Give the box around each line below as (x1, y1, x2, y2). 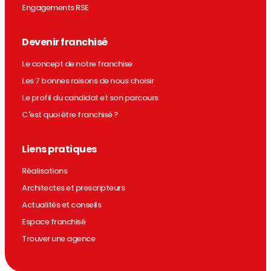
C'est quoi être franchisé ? (22, 109, 119, 121)
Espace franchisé (22, 216, 85, 228)
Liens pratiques (22, 142, 97, 157)
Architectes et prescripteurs (22, 182, 125, 194)
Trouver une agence (22, 233, 95, 245)
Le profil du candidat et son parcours (22, 92, 158, 104)
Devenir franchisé (22, 35, 108, 50)
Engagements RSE (22, 2, 89, 14)
